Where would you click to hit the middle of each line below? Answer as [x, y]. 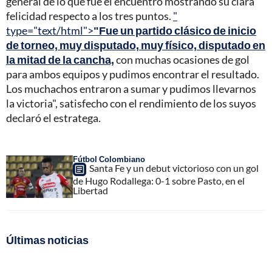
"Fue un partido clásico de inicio [175, 31]
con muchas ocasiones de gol [182, 60]
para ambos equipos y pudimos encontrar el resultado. [133, 74]
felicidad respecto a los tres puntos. [90, 16]
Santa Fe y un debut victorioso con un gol [174, 168]
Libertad [90, 191]
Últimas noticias [47, 240]
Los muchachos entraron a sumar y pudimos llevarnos [131, 89]
